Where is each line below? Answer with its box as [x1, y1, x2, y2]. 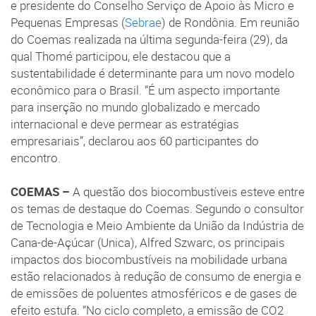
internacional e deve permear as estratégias [11, 116, 239, 132]
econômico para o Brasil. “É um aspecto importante [11, 82, 280, 98]
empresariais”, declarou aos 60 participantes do [11, 133, 259, 149]
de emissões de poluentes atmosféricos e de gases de [11, 285, 297, 301]
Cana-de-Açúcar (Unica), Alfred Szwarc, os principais [11, 234, 285, 250]
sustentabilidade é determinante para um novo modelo [11, 65, 295, 81]
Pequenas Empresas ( [11, 14, 125, 30]
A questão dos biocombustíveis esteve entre [70, 183, 305, 200]
